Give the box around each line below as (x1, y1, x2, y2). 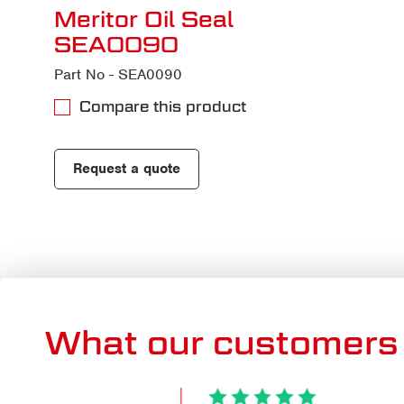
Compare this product (79, 97, 246, 115)
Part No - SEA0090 (54, 64, 182, 84)
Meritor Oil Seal (54, 5, 234, 32)
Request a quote (73, 159, 180, 178)
